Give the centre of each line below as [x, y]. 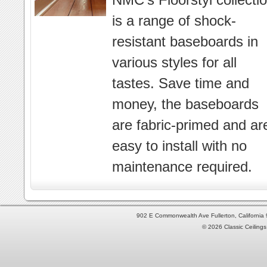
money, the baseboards [185, 104]
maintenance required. [182, 167]
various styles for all [174, 62]
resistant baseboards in [185, 41]
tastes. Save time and [181, 83]
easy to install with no [179, 146]
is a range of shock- [174, 21]
